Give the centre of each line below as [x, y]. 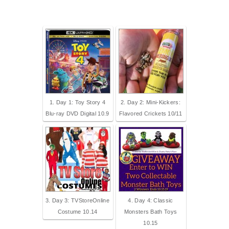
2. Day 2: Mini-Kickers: [151, 102]
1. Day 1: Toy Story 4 [77, 102]
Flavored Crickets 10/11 [151, 113]
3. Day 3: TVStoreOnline [77, 200]
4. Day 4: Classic [151, 200]
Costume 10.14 [77, 212]
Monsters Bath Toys [151, 212]
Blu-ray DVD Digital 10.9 [77, 113]
